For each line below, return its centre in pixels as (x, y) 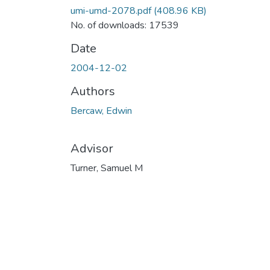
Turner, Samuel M (107, 168)
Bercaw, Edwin (101, 111)
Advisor (92, 148)
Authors (93, 91)
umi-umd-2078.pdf (111, 11)
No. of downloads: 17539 (125, 25)
